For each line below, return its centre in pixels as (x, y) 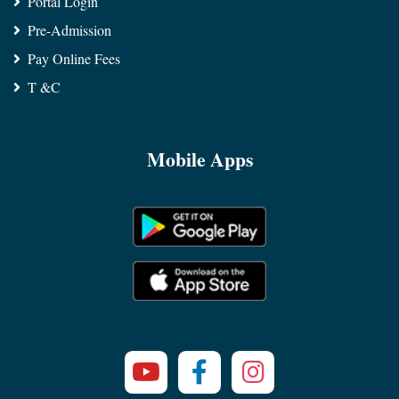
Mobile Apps (199, 159)
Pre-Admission (69, 30)
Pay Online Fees (74, 59)
